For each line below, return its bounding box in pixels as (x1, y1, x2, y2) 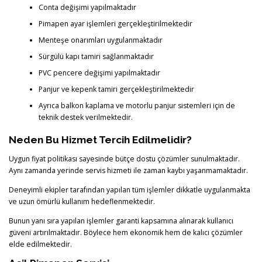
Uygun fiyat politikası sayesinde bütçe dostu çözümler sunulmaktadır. (9, 153, 240, 164)
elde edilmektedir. (9, 239, 72, 249)
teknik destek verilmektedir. (38, 112, 133, 123)
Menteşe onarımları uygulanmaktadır (38, 35, 163, 46)
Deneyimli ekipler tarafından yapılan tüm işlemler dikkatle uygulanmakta (9, 184, 250, 195)
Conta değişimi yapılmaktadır (38, 2, 136, 13)
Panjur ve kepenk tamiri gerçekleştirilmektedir (38, 84, 194, 95)
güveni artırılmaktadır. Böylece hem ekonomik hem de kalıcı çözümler (9, 227, 243, 237)
